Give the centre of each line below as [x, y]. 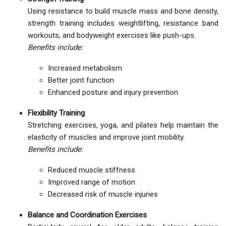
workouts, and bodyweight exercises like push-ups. [112, 36]
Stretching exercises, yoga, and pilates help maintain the [123, 125]
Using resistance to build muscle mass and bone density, [123, 11]
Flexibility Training [56, 113]
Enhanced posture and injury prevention [113, 93]
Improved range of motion [92, 182]
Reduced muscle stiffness [92, 170]
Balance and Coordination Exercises [87, 215]
